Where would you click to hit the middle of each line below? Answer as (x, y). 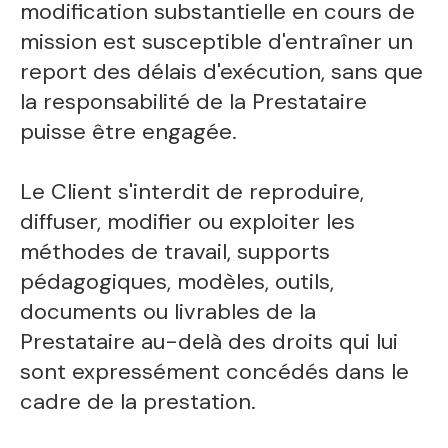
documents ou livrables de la (168, 312)
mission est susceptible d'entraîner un (217, 42)
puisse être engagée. (129, 132)
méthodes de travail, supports (175, 252)
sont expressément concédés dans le (215, 372)
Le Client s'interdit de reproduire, (192, 192)
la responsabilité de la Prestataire (194, 102)
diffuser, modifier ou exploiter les (188, 222)
